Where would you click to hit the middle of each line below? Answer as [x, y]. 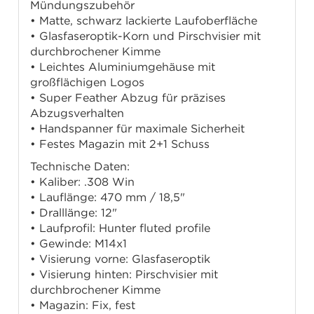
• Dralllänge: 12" [74, 213]
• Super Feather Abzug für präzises [128, 98]
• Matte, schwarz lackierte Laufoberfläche [144, 21]
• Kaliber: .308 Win [83, 182]
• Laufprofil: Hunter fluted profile [121, 228]
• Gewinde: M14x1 [79, 244]
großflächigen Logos [88, 82]
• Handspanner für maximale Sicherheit [138, 129]
